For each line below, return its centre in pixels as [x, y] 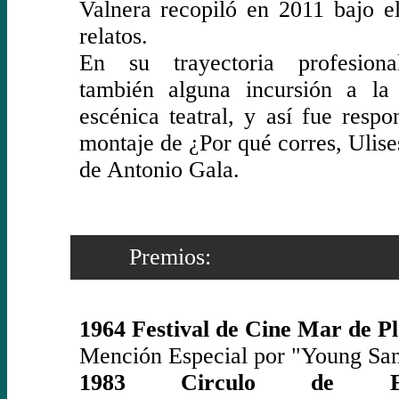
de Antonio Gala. [159, 169]
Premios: [145, 257]
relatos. [113, 36]
